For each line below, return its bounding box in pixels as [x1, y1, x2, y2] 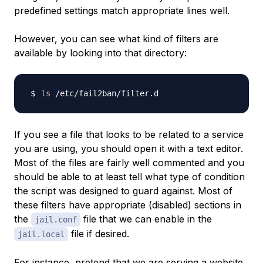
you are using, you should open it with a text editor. [14, 143, 243, 155]
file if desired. [68, 228, 129, 240]
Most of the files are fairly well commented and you [14, 157, 244, 169]
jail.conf [35, 215, 77, 225]
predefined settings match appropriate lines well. [14, 5, 230, 17]
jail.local [18, 230, 65, 240]
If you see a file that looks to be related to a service [14, 129, 244, 141]
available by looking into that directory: [14, 47, 187, 59]
